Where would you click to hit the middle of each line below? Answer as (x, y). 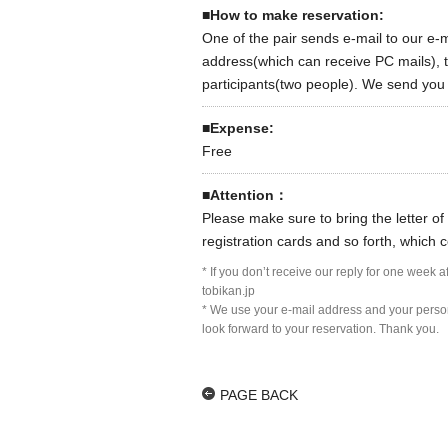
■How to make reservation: (293, 14)
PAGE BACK (259, 394)
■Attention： (245, 194)
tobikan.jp (228, 290)
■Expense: (238, 127)
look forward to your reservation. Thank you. (320, 328)
